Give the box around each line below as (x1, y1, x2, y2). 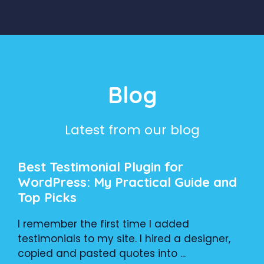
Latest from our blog (64, 120, 200, 139)
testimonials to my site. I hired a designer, (18, 231, 230, 246)
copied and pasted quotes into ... (18, 246, 186, 260)
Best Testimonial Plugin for (18, 158, 183, 175)
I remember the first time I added (18, 216, 189, 231)
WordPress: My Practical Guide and (18, 173, 237, 190)
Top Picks (18, 189, 77, 206)
